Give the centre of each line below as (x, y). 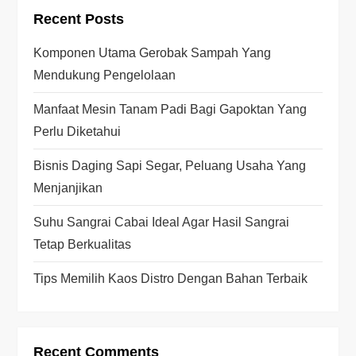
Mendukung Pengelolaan (105, 75)
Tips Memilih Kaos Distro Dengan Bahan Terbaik (171, 278)
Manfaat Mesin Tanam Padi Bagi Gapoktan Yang (170, 109)
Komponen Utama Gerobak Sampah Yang (153, 52)
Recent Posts (79, 19)
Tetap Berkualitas (83, 244)
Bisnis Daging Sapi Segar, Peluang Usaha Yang (170, 165)
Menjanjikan (68, 188)
